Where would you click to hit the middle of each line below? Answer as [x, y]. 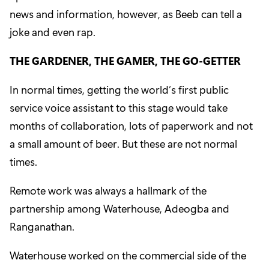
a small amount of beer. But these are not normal [123, 143]
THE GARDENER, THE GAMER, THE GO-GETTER [125, 60]
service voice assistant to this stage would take [119, 107]
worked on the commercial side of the [156, 255]
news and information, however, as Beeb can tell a [126, 14]
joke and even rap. [53, 32]
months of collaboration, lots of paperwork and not [131, 125]
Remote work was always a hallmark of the [108, 190]
